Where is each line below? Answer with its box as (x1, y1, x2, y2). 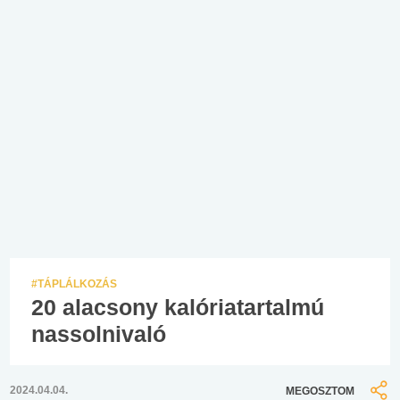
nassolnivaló (31, 321, 166, 346)
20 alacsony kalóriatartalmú (31, 294, 324, 320)
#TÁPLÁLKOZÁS (31, 277, 117, 290)
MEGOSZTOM (286, 384, 354, 397)
